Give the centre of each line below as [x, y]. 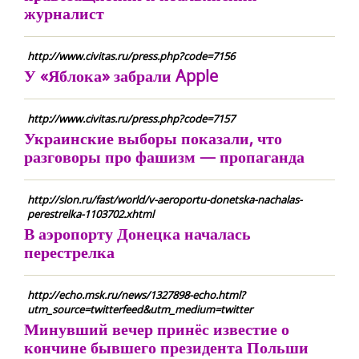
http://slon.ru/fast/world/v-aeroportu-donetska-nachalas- [165, 200]
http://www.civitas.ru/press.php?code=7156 [131, 56]
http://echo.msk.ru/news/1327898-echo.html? [136, 295]
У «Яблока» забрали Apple [121, 76]
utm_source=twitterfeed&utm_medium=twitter [140, 309]
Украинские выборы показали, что [153, 138]
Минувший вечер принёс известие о [157, 329]
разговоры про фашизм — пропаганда [164, 157]
